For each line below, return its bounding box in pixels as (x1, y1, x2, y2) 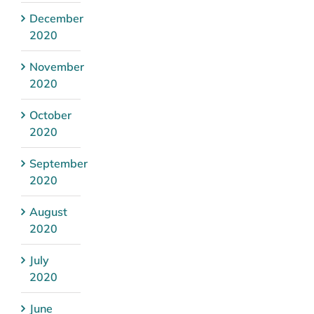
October (29, 107, 71, 122)
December (29, 11, 83, 25)
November (29, 59, 84, 74)
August (29, 204, 67, 219)
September (29, 156, 88, 170)
